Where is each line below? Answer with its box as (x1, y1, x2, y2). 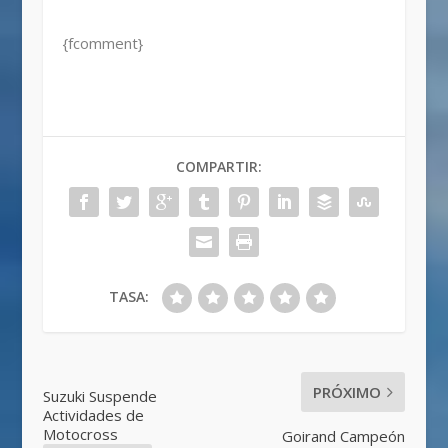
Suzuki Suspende (42, 386, 157, 407)
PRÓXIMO (313, 382, 382, 403)
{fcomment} (62, 33, 143, 54)
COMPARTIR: (175, 157, 262, 177)
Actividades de (42, 405, 144, 426)
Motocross (42, 424, 118, 445)
